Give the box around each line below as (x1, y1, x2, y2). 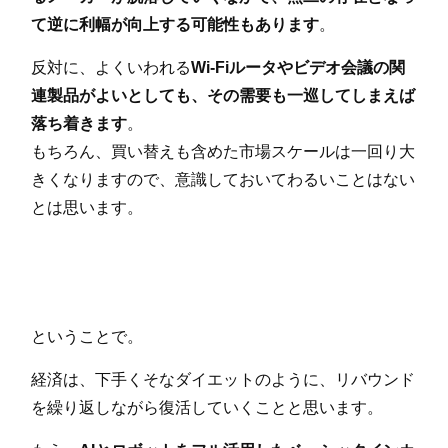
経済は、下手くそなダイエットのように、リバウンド (31, 371, 416, 389)
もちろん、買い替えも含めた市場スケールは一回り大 (31, 143, 416, 161)
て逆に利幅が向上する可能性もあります (31, 16, 320, 34)
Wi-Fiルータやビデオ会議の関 (191, 59, 406, 77)
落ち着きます (31, 115, 128, 133)
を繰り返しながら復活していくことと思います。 (31, 399, 384, 417)
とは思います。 (31, 199, 144, 217)
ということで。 (31, 328, 144, 346)
